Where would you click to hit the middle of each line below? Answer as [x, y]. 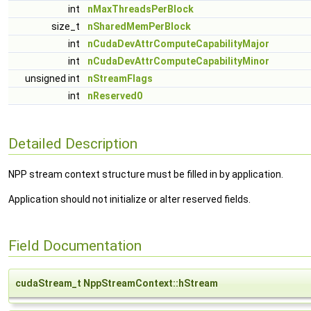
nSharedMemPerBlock [139, 26]
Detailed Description [73, 143]
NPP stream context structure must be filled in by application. [146, 175]
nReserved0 [115, 96]
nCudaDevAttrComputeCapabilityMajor [178, 44]
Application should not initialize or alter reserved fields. [129, 200]
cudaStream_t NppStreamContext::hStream [117, 284]
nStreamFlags [120, 78]
